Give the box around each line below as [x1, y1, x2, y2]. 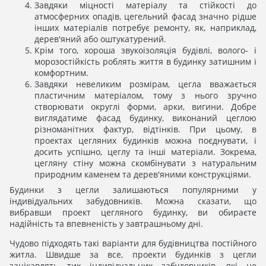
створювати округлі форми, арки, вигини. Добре [34, 101, 256, 113]
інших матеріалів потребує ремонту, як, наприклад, [34, 22, 256, 34]
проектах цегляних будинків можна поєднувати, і [34, 135, 256, 147]
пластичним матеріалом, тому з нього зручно [34, 90, 256, 102]
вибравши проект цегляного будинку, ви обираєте [9, 207, 256, 218]
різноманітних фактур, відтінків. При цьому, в [34, 123, 256, 135]
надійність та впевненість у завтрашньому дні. [9, 218, 203, 230]
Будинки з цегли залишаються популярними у [9, 184, 256, 196]
